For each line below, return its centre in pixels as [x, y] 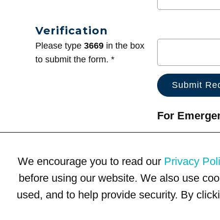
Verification [71, 31]
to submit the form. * [75, 60]
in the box [124, 46]
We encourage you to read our [91, 161]
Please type [60, 46]
